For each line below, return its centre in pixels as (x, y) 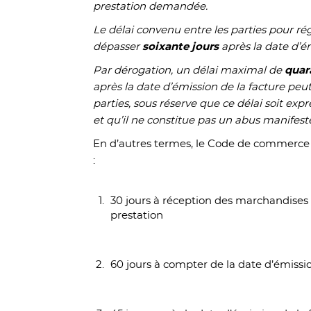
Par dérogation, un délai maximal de (189, 70)
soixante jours (182, 47)
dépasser (118, 47)
